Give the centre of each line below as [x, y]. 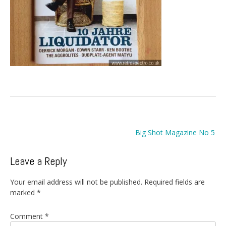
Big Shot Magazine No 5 [175, 133]
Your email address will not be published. [76, 182]
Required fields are [175, 182]
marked [23, 192]
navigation [38, 138]
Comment [27, 216]
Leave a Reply [39, 161]
